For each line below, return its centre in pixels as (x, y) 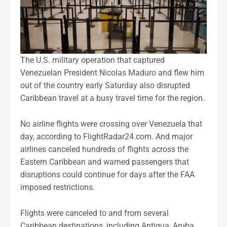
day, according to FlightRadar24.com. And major (106, 137)
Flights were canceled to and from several (94, 213)
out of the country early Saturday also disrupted (105, 86)
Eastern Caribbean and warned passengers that (105, 162)
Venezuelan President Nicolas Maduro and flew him (112, 73)
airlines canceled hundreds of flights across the (104, 149)
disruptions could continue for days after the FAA (107, 175)
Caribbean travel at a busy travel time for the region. (112, 98)
